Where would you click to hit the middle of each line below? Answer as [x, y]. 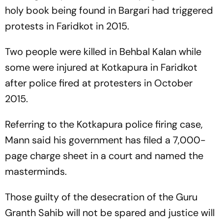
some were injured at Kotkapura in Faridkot [101, 67]
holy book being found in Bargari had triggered [109, 10]
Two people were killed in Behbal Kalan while [103, 52]
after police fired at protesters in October [99, 83]
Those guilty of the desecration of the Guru [101, 197]
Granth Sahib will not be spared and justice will [110, 213]
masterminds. [36, 171]
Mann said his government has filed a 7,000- [105, 140]
